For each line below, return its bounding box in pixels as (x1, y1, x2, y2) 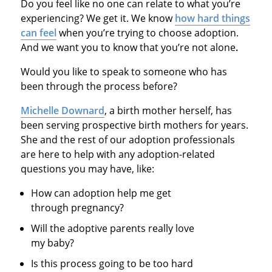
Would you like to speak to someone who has (20, 65, 227, 79)
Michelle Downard (20, 104, 104, 118)
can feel (20, 26, 56, 40)
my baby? (31, 236, 75, 250)
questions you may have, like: (20, 162, 154, 176)
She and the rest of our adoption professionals (20, 133, 235, 147)
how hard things (174, 12, 250, 25)
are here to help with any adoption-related (20, 148, 215, 161)
